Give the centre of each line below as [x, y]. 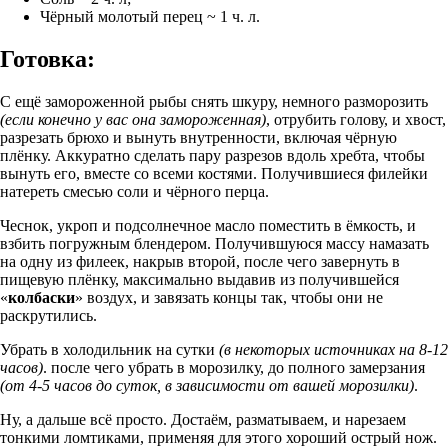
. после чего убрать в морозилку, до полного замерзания [234, 368]
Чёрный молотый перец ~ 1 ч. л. [150, 17]
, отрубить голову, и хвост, [356, 120]
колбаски [41, 298]
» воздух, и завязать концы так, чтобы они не [229, 298]
